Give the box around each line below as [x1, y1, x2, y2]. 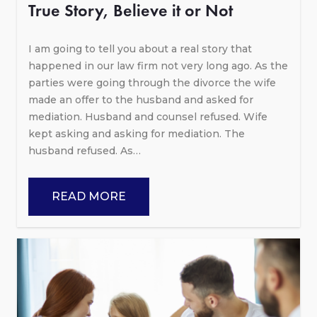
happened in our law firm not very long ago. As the [28, 59, 288, 73]
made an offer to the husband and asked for [28, 93, 253, 107]
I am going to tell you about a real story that [28, 42, 252, 56]
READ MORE [52, 190, 126, 204]
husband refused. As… [28, 144, 141, 158]
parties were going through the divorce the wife [28, 76, 276, 90]
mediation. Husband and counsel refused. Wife [28, 110, 267, 124]
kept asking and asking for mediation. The [28, 127, 245, 141]
